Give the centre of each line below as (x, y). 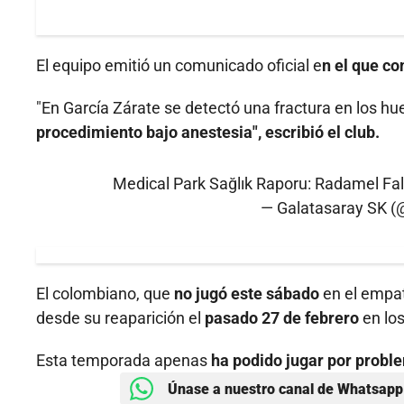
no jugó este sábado (245, 294)
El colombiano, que (103, 294)
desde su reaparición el (120, 318)
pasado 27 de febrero (284, 318)
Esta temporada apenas (122, 361)
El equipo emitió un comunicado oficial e (179, 66)
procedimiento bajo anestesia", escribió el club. (208, 133)
